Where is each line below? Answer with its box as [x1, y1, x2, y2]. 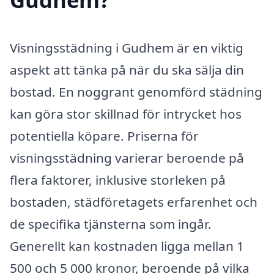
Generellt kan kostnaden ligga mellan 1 [10, 237, 244, 254]
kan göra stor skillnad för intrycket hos [10, 105, 242, 122]
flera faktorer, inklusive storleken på [10, 171, 226, 188]
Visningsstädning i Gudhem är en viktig [10, 39, 243, 56]
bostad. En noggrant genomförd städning [10, 83, 262, 100]
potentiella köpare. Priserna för [10, 127, 199, 144]
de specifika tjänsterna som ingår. [10, 215, 212, 232]
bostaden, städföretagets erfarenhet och [10, 193, 257, 210]
